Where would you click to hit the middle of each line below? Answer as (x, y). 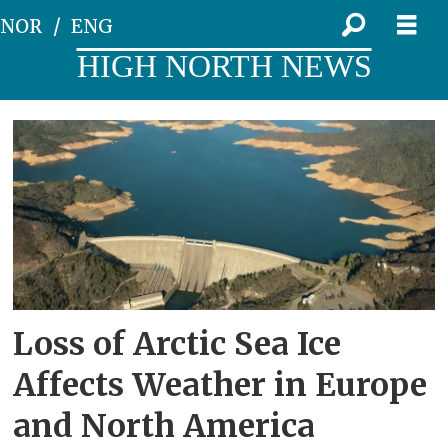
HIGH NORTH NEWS (224, 66)
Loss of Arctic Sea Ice (177, 343)
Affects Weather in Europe (220, 384)
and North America (164, 425)
